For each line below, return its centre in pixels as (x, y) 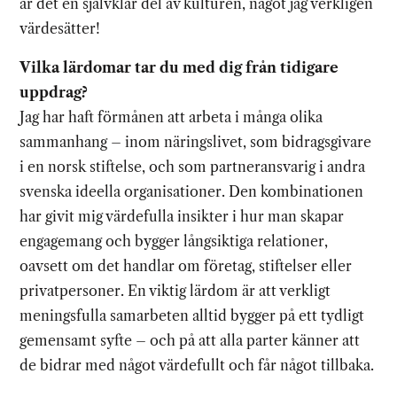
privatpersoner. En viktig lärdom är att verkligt (175, 290)
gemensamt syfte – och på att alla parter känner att (190, 340)
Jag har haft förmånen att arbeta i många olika (171, 117)
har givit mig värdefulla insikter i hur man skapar (182, 216)
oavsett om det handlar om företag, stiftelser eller (186, 265)
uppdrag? (54, 92)
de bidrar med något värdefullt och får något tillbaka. (197, 365)
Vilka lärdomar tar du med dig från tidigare (179, 67)
